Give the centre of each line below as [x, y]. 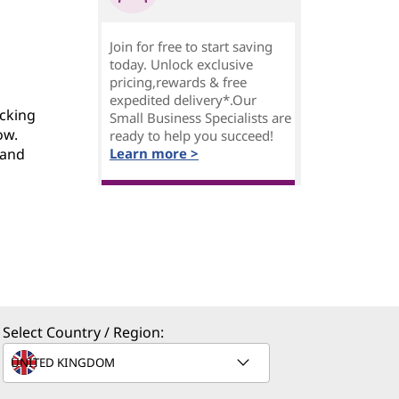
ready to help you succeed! [191, 135]
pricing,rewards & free [178, 82]
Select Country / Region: [83, 332]
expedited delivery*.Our [183, 100]
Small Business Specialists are [200, 118]
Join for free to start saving [191, 46]
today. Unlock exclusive [181, 64]
